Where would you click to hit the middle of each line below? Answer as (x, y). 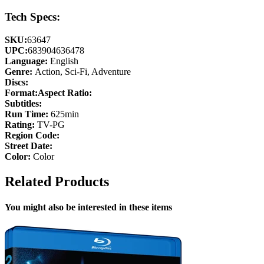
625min (64, 114)
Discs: (16, 82)
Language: (26, 61)
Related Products (57, 182)
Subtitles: (23, 104)
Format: (21, 93)
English (63, 61)
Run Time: (27, 114)
